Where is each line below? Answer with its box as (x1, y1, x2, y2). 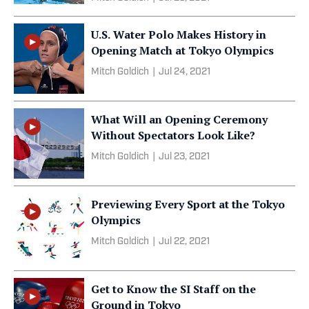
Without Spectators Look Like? (91, 127, 255, 143)
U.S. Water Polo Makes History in (91, 26, 266, 42)
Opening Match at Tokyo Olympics (91, 42, 274, 58)
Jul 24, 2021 (159, 66, 210, 77)
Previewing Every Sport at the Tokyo (91, 196, 285, 212)
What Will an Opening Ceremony (91, 111, 268, 127)
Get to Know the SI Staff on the (91, 281, 256, 297)
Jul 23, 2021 (159, 151, 210, 162)
